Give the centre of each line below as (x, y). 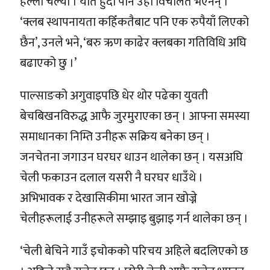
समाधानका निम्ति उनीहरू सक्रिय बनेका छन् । (115, 137)
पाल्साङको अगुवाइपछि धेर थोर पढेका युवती (114, 96)
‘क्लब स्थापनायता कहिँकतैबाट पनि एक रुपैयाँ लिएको (134, 22)
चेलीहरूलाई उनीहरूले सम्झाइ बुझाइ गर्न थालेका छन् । (134, 218)
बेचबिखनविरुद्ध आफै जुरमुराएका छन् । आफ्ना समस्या (135, 116)
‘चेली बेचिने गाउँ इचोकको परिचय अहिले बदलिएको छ (134, 251)
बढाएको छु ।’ (48, 63)
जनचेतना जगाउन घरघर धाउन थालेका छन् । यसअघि (131, 157)
